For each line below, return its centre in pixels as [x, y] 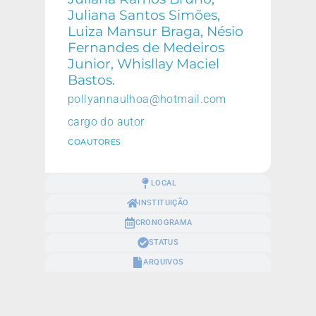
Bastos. [91, 80]
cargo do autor [106, 122]
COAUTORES [95, 142]
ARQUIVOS [164, 262]
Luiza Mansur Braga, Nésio [156, 31]
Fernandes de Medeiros [146, 48]
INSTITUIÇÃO [164, 203]
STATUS [164, 243]
